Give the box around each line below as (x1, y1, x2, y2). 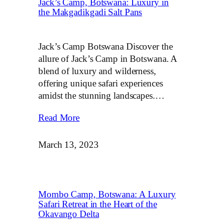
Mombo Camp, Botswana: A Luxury (38, 190, 176, 200)
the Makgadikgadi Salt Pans (38, 7, 142, 17)
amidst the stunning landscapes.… (38, 91, 165, 101)
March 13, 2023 (38, 139, 99, 150)
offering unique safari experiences (38, 79, 163, 89)
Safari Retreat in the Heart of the (38, 199, 157, 210)
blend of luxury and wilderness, (38, 66, 156, 77)
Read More (38, 112, 80, 123)
